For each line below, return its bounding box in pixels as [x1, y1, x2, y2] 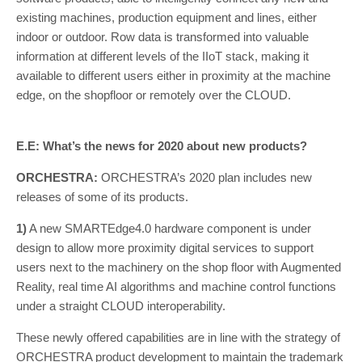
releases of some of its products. [16, 190, 188, 204]
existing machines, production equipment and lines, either [16, 11, 317, 24]
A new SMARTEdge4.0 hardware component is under [27, 221, 311, 235]
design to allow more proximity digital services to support [16, 241, 314, 255]
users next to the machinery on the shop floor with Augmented [16, 260, 341, 274]
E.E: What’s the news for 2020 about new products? [16, 139, 307, 153]
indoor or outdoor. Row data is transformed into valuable [16, 30, 309, 44]
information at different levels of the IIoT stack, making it [16, 49, 309, 63]
